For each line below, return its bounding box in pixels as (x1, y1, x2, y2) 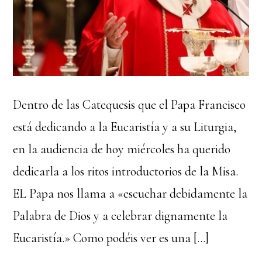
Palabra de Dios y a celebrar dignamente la (13, 208, 228, 224)
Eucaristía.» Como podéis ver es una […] (13, 230, 209, 246)
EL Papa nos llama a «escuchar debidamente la (13, 186, 248, 202)
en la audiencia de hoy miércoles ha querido (13, 142, 231, 157)
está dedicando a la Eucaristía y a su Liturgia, (13, 119, 237, 135)
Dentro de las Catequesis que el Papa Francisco (13, 97, 246, 113)
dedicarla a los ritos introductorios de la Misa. (13, 164, 239, 180)
